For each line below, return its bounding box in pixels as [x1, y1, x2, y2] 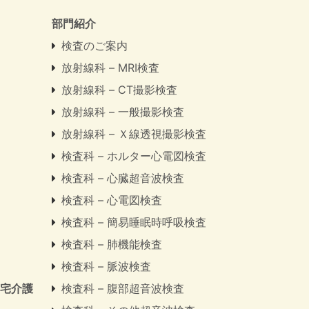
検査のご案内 [61, 39, 128, 53]
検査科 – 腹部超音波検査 [61, 281, 184, 296]
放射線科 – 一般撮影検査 [61, 105, 184, 119]
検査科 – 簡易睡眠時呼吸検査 [61, 215, 206, 230]
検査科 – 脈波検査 [61, 259, 151, 274]
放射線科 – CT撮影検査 [61, 83, 177, 97]
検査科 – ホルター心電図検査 [61, 149, 206, 163]
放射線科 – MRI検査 [61, 61, 159, 75]
